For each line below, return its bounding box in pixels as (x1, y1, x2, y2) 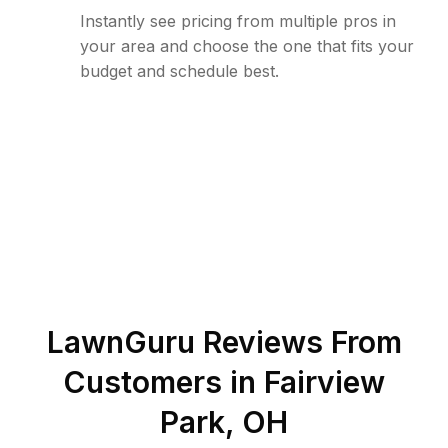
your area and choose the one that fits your (80, 36, 414, 56)
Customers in (63, 364, 264, 400)
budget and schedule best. (80, 61, 279, 81)
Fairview (264, 364, 385, 400)
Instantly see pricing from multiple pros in (80, 11, 396, 31)
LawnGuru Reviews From (46, 324, 402, 360)
